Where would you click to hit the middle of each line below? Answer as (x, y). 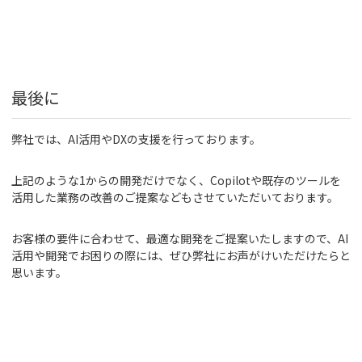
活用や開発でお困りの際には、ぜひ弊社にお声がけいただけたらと (181, 256)
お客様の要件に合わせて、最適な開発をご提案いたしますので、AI (180, 239)
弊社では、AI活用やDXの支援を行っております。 (136, 139)
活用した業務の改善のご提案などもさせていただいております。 (175, 198)
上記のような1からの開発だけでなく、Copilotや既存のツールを (176, 181)
